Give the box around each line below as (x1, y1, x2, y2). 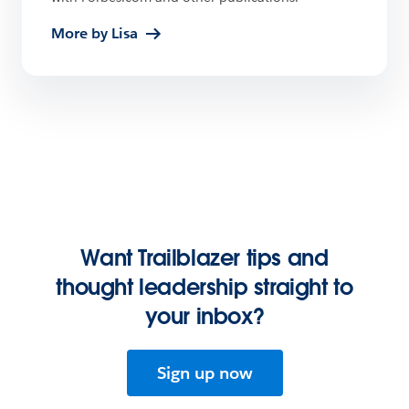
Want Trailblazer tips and (80, 244, 329, 273)
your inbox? (144, 302, 265, 331)
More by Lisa (51, 24, 138, 44)
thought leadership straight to (56, 273, 353, 302)
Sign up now (156, 362, 253, 384)
